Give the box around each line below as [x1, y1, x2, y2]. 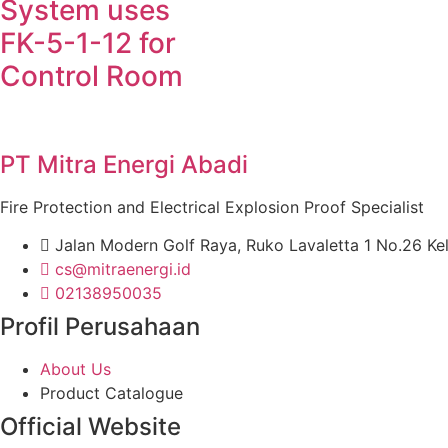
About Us [40, 359, 111, 380]
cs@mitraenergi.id [55, 259, 191, 280]
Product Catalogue [40, 383, 183, 404]
